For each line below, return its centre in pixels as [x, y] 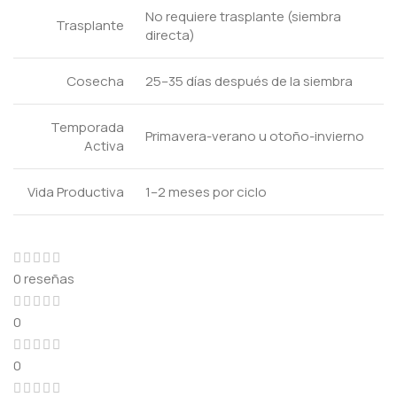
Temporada [87, 127]
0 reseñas [44, 278]
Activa [104, 145]
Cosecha [95, 81]
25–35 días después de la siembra [249, 81]
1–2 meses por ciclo [206, 191]
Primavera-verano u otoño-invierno [255, 136]
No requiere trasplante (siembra [243, 16]
